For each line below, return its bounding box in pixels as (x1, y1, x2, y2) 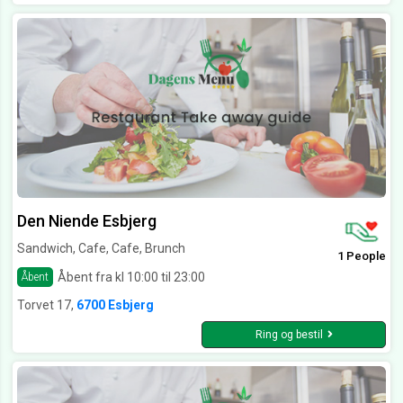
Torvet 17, (17, 298, 76, 313)
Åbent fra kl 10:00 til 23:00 (58, 269, 205, 284)
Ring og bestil (255, 328, 323, 342)
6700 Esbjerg (76, 298, 154, 313)
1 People (337, 249, 386, 264)
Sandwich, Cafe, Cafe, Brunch (17, 241, 185, 256)
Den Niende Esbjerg (17, 211, 157, 231)
